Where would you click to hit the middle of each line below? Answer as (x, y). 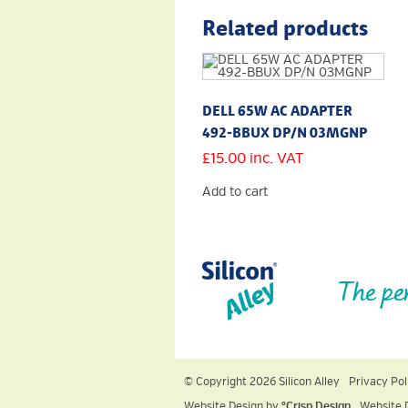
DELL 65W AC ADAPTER (277, 110)
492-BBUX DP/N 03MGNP (285, 132)
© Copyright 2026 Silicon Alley (262, 382)
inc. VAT (276, 158)
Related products (285, 27)
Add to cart (235, 191)
